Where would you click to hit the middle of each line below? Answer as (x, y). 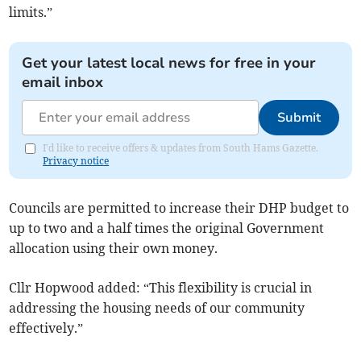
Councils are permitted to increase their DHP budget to (179, 208)
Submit (299, 118)
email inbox (63, 83)
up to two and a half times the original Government (167, 228)
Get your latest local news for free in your (169, 63)
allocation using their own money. (114, 249)
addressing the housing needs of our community (157, 308)
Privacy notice (76, 161)
